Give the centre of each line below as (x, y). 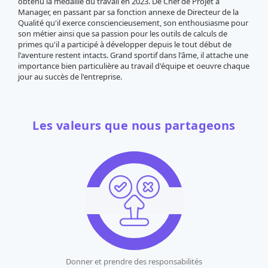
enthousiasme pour (212, 23)
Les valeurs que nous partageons (134, 126)
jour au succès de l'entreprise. (70, 77)
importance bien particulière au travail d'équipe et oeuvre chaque (134, 66)
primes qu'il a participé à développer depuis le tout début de (125, 45)
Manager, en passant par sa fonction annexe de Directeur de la (128, 12)
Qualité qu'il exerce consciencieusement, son (97, 23)
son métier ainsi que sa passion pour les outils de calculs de (123, 34)
